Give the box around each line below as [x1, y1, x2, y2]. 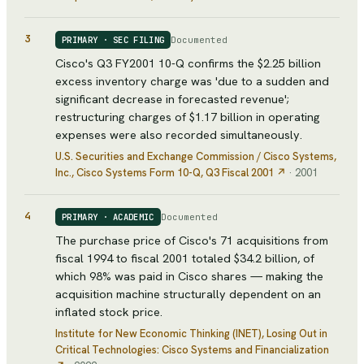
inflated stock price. [55, 304, 162, 320]
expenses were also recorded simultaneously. [55, 127, 302, 143]
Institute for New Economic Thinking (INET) [55, 327, 262, 341]
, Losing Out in [262, 327, 327, 341]
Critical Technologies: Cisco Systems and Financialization [55, 343, 329, 357]
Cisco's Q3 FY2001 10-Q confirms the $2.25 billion [55, 55, 321, 71]
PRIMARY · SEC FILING [62, 34, 165, 46]
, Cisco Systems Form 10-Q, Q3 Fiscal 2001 [71, 166, 274, 180]
